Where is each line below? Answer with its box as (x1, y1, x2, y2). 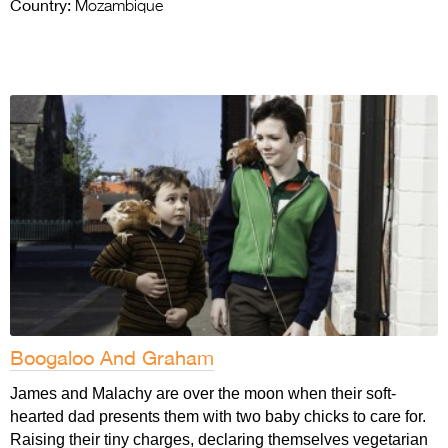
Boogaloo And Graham (10, 344, 214, 370)
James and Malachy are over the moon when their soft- (10, 384, 396, 402)
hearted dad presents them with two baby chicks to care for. (10, 407, 426, 425)
